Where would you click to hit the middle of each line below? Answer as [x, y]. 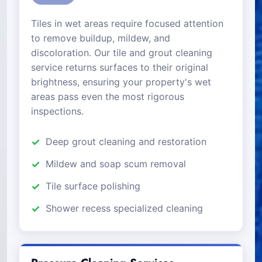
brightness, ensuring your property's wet [121, 82]
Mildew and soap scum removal [116, 163]
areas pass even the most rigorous [108, 96]
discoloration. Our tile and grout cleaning [122, 52]
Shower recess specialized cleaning [124, 208]
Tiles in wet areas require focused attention [127, 23]
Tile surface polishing [93, 186]
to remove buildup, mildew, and [101, 38]
